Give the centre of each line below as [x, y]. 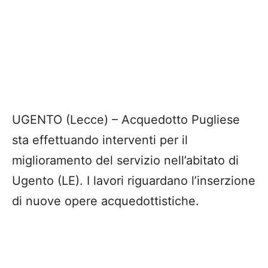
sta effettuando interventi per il [100, 140]
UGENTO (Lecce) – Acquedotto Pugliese [126, 120]
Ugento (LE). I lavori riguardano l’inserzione [134, 181]
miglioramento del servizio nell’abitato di [125, 161]
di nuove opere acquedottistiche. [106, 201]
